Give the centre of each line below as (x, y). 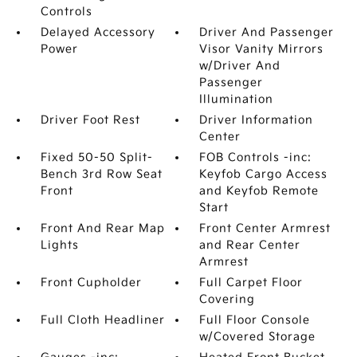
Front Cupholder (91, 282)
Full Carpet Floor (251, 282)
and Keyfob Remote (259, 191)
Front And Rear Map (102, 228)
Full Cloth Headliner (102, 320)
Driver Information (257, 120)
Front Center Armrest (265, 228)
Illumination (237, 99)
